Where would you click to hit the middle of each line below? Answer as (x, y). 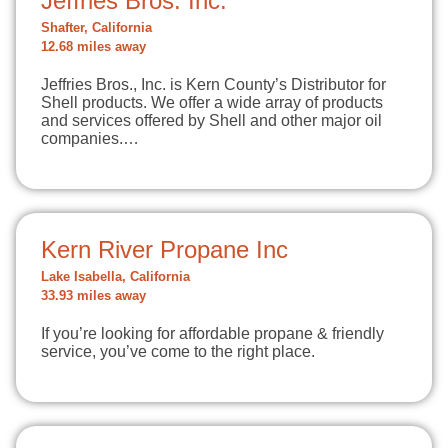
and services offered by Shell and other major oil (211, 120)
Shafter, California (96, 28)
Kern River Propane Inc (164, 249)
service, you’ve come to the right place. (178, 351)
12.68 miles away (93, 47)
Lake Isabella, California (115, 277)
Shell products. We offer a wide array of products (212, 102)
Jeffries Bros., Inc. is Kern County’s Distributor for (213, 84)
